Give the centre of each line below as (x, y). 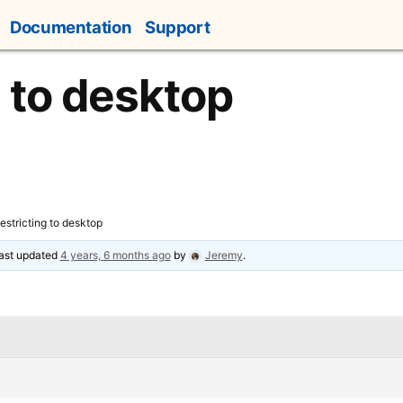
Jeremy (224, 255)
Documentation (71, 27)
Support (177, 27)
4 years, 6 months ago (115, 255)
